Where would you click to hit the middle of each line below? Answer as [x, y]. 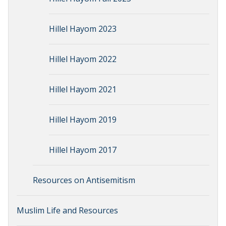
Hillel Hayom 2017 [83, 150]
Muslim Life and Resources [67, 210]
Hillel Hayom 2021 [83, 89]
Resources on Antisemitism [84, 180]
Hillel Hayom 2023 [83, 29]
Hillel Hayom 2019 [83, 120]
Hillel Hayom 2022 [83, 59]
